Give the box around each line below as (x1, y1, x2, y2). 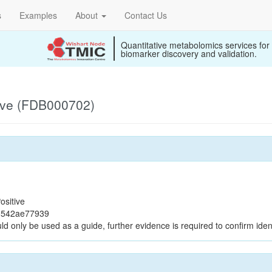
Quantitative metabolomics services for (121, 39, 270, 51)
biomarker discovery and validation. (121, 47, 257, 59)
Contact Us (124, 9, 167, 21)
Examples (19, 9, 57, 21)
